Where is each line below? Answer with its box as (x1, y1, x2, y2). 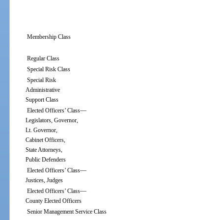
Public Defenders (20, 156, 66, 164)
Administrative (20, 86, 60, 94)
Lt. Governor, (20, 127, 58, 134)
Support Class (20, 96, 59, 104)
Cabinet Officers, (20, 137, 66, 144)
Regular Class (27, 55, 59, 62)
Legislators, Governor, (20, 117, 79, 124)
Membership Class (27, 33, 71, 41)
